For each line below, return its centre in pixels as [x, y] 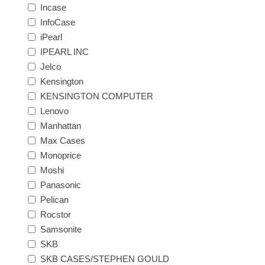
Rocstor [56, 214]
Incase [54, 7]
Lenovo [55, 111]
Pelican [55, 199]
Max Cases [63, 140]
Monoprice [61, 155]
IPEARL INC [65, 51]
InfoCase [58, 22]
